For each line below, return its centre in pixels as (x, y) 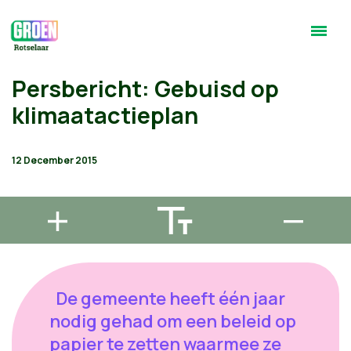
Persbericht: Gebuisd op (145, 89)
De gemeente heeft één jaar (167, 299)
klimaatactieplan (105, 115)
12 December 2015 (54, 160)
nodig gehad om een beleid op (173, 321)
